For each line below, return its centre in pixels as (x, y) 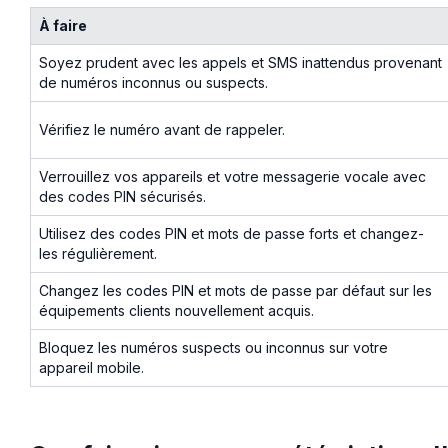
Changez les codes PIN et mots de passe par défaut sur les (235, 290)
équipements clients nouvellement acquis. (176, 310)
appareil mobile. (91, 367)
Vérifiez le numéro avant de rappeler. (162, 129)
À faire (63, 25)
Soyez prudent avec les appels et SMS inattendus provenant (240, 62)
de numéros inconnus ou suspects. (153, 82)
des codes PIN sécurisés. (122, 196)
